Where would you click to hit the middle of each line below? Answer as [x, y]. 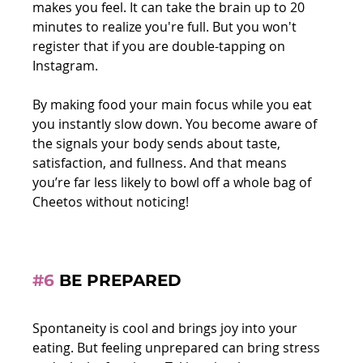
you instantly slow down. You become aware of [177, 124]
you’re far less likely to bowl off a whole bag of [174, 183]
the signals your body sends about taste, [158, 144]
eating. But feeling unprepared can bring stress [178, 348]
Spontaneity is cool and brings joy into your [167, 329]
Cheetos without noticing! [111, 202]
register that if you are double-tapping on [161, 47]
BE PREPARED [118, 281]
